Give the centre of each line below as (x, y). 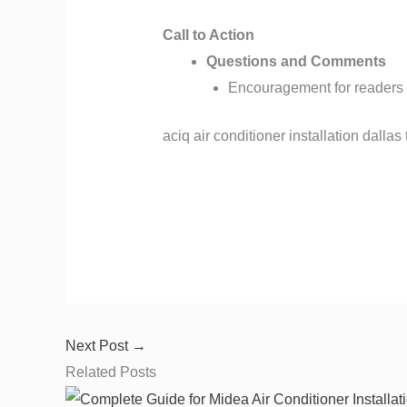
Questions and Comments (296, 62)
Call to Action (208, 35)
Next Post (99, 345)
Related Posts (111, 372)
